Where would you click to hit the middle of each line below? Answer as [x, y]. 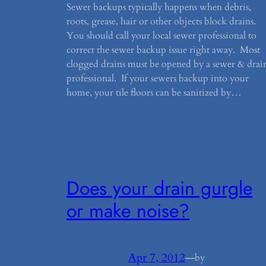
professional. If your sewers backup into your [158, 78]
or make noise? [128, 211]
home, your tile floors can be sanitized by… [154, 92]
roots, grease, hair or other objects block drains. [162, 21]
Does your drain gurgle [159, 189]
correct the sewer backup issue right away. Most [163, 50]
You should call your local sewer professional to [161, 35]
